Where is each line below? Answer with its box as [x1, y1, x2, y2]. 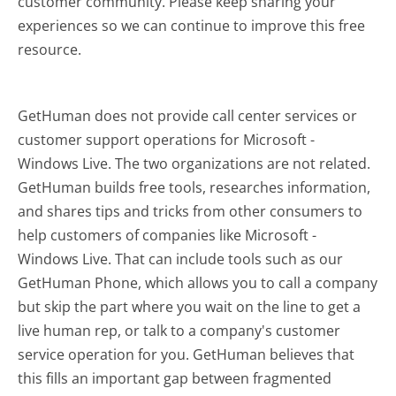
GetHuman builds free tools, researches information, [18, 177, 371, 197]
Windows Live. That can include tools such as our [18, 248, 344, 269]
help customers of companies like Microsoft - [18, 225, 317, 245]
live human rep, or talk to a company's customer [18, 320, 341, 340]
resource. [18, 39, 82, 59]
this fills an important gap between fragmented [18, 368, 332, 388]
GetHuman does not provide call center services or [18, 105, 358, 126]
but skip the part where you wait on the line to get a [18, 296, 362, 316]
